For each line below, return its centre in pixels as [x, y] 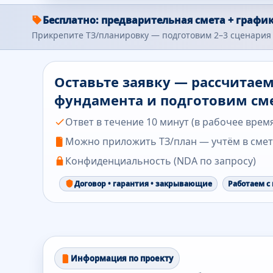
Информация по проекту [122, 258]
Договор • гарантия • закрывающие [143, 183]
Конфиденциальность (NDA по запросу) [161, 161]
